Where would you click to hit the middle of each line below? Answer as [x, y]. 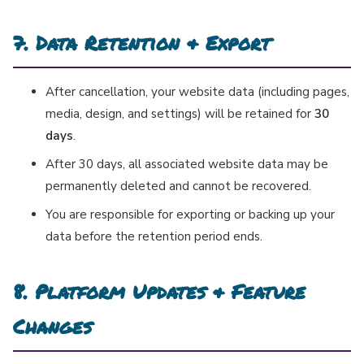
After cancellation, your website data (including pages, [197, 92]
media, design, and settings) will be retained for [180, 114]
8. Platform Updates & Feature [159, 292]
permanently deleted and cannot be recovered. [178, 186]
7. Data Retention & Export [142, 43]
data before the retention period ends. [154, 237]
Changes [52, 327]
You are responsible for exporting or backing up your [190, 215]
